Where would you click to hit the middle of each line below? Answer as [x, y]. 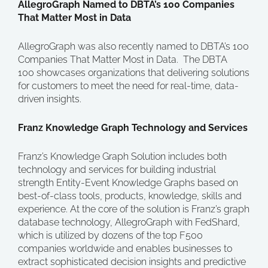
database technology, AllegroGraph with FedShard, [129, 222]
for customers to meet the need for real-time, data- [128, 86]
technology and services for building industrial [117, 170]
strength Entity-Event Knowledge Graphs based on [128, 183]
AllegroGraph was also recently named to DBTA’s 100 [133, 46]
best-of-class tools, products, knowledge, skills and [130, 196]
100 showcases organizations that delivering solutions [134, 73]
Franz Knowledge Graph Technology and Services [133, 128]
